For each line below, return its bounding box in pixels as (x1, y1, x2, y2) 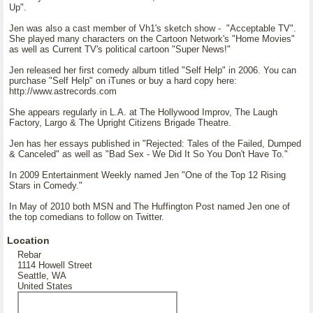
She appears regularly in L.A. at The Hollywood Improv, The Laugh (9, 107, 277, 117)
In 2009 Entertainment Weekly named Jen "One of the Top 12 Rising (9, 170, 286, 180)
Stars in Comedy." (9, 180, 82, 191)
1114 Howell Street (17, 260, 92, 270)
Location (7, 235, 50, 246)
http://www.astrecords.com (9, 86, 117, 96)
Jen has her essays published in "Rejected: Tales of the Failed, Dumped (9, 138, 301, 149)
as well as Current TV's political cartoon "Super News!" (9, 44, 231, 54)
